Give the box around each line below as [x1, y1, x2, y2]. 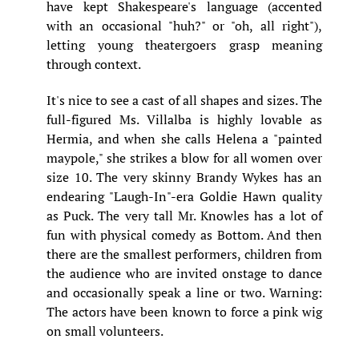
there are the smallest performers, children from [46, 244, 322, 263]
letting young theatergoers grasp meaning [46, 35, 322, 54]
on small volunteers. [46, 321, 163, 340]
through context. [46, 54, 141, 73]
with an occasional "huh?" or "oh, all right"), [46, 16, 322, 34]
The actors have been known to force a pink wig [46, 302, 322, 321]
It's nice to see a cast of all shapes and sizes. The [46, 91, 322, 109]
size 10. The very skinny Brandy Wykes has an [46, 167, 322, 186]
